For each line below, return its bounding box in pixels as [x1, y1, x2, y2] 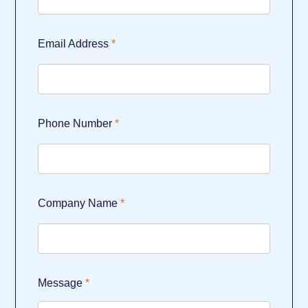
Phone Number [38, 118, 113, 130]
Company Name [38, 197, 118, 210]
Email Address [38, 38, 109, 50]
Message [38, 277, 83, 289]
